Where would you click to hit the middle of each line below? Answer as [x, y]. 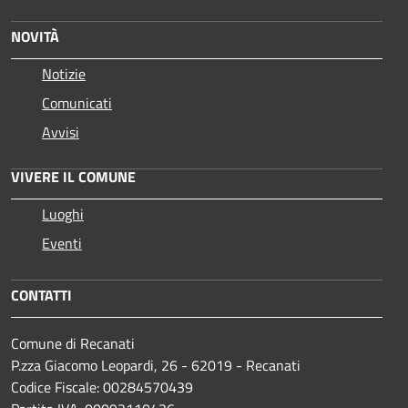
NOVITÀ [35, 36]
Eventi [62, 243]
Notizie [64, 73]
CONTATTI [41, 295]
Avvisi [61, 132]
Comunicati [77, 102]
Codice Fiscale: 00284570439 [102, 387]
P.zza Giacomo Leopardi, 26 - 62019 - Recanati [156, 365]
